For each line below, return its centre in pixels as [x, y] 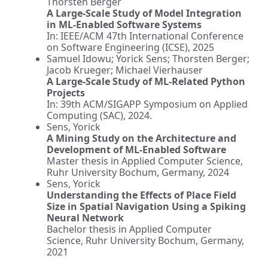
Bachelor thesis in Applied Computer [129, 229]
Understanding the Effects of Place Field [141, 195]
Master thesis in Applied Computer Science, [145, 161]
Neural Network [85, 218]
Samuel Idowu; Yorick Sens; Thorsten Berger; [148, 59]
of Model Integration [192, 13]
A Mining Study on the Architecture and [141, 138]
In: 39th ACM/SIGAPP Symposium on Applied [147, 104]
